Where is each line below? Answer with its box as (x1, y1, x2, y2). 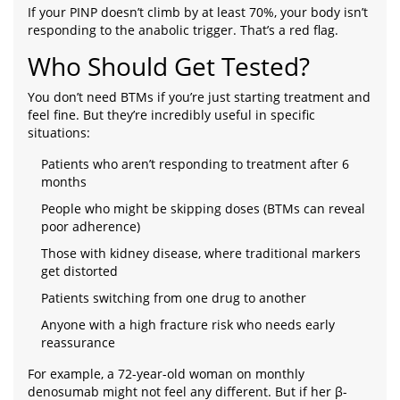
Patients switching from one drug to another (41, 289, 306, 307)
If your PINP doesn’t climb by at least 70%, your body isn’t (28, 4, 368, 21)
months (41, 173, 87, 191)
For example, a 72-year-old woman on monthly (28, 365, 304, 383)
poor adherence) (41, 218, 140, 236)
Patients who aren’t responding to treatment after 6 (41, 155, 349, 173)
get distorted (41, 262, 118, 280)
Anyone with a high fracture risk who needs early (41, 316, 335, 334)
